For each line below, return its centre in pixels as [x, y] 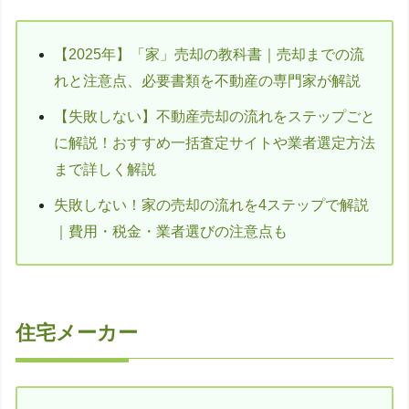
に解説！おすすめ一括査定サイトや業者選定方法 [215, 143]
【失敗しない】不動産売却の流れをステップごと [215, 116]
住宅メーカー [77, 333]
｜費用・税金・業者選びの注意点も [171, 231]
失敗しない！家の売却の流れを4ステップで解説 [211, 205]
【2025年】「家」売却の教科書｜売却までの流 [209, 54]
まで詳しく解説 [105, 169]
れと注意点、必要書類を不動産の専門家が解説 [207, 81]
